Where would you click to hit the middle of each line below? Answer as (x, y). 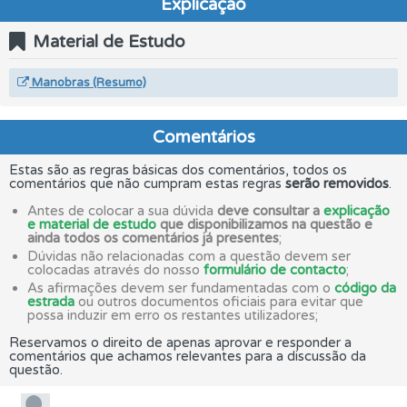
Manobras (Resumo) (88, 83)
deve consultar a (270, 211)
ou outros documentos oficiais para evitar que (219, 302)
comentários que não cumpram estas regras (147, 184)
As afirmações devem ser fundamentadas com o (181, 288)
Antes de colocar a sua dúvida (122, 211)
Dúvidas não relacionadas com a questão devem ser (189, 256)
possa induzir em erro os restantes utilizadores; (173, 315)
